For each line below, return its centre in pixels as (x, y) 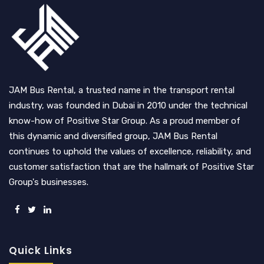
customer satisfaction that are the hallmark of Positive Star (131, 166)
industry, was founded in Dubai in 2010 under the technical (128, 105)
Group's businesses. (49, 182)
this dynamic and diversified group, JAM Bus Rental (113, 136)
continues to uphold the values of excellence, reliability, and (130, 151)
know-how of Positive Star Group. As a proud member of (125, 121)
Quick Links (41, 250)
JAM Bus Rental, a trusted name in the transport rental (122, 90)
